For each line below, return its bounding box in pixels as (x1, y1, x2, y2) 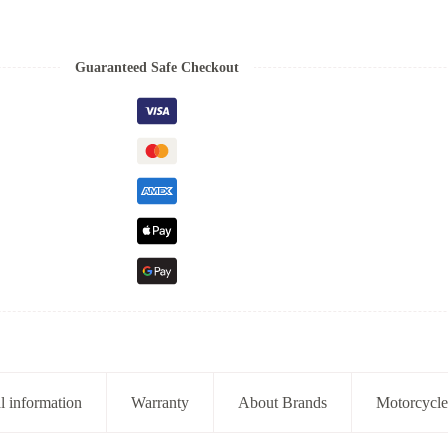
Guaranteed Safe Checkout (74, 59, 239, 75)
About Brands (238, 393, 328, 411)
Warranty (131, 393, 190, 411)
